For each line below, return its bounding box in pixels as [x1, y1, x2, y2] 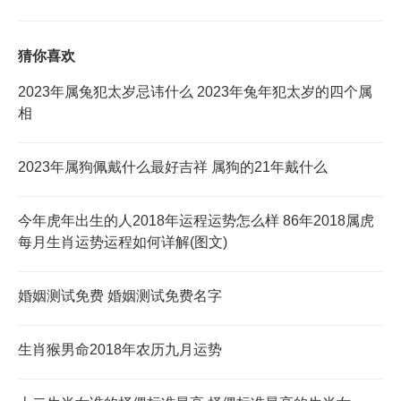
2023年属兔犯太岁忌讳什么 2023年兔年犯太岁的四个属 [18, 84, 372, 99]
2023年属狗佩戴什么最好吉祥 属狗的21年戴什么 [18, 159, 328, 175]
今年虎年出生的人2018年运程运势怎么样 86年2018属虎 [18, 213, 374, 228]
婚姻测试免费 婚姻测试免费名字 [18, 288, 222, 303]
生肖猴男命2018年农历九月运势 [18, 342, 222, 357]
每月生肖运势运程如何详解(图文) [18, 235, 227, 250]
